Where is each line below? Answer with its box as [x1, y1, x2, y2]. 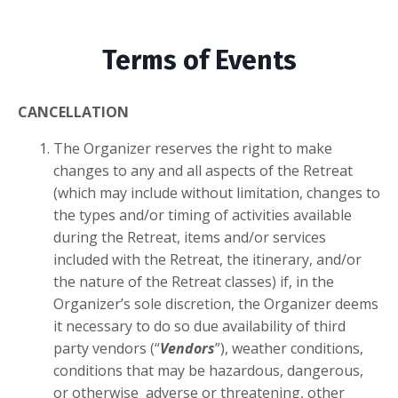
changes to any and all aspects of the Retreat [53, 161, 353, 180]
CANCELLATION [18, 102, 129, 122]
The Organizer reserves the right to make [53, 139, 332, 158]
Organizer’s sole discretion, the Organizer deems [53, 294, 378, 314]
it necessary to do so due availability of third [53, 316, 346, 336]
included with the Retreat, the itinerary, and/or [53, 250, 362, 269]
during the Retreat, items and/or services [53, 227, 326, 247]
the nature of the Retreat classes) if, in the [53, 272, 334, 291]
